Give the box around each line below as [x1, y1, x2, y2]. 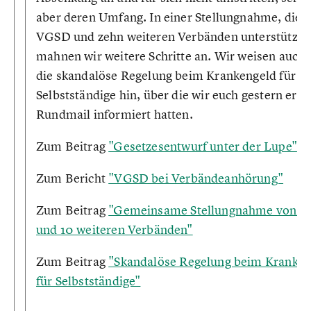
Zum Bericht [36, 170, 109, 186]
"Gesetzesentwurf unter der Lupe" [108, 138, 297, 154]
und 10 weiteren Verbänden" [36, 221, 193, 237]
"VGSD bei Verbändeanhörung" [108, 170, 284, 186]
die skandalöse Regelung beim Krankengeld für [36, 67, 296, 83]
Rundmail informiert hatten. [36, 106, 193, 122]
